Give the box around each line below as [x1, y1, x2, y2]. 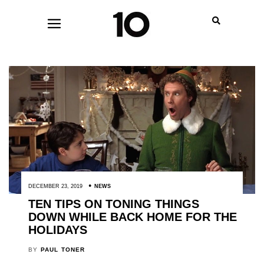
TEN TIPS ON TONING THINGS [28, 197, 199, 211]
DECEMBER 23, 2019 [28, 183, 82, 190]
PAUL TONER [40, 246, 85, 253]
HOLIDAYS [28, 223, 87, 237]
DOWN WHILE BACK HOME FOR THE [28, 210, 237, 224]
